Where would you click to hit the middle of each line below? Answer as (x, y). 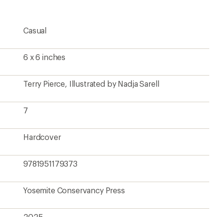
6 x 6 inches (45, 57)
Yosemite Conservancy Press (74, 190)
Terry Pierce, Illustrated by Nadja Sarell (91, 84)
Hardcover (42, 137)
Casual (35, 30)
